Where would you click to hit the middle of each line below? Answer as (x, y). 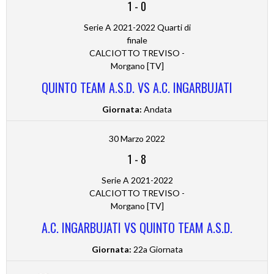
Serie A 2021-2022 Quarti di (137, 28)
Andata (157, 109)
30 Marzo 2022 (137, 139)
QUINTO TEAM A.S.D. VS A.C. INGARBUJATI (137, 88)
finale (137, 40)
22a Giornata (157, 250)
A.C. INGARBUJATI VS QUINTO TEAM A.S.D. (137, 228)
